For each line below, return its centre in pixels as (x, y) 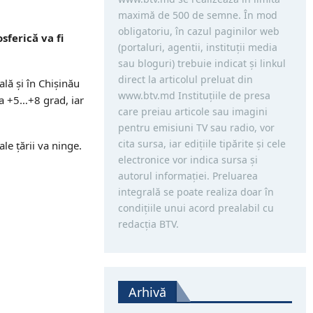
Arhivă (147, 292)
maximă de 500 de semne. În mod (197, 15)
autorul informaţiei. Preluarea (188, 176)
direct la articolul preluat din (185, 79)
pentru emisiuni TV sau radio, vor (196, 128)
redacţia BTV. (148, 224)
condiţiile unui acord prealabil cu (196, 208)
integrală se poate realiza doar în (196, 192)
